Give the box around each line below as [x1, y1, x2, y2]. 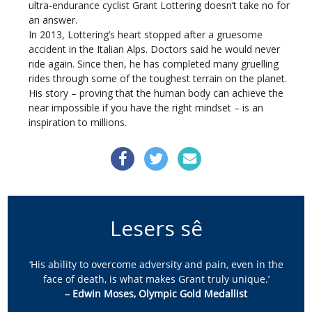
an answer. [29, 13, 78, 27]
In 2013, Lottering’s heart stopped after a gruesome [29, 28, 263, 42]
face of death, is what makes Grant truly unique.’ [42, 272, 270, 286]
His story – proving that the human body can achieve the [29, 86, 284, 100]
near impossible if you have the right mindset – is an [29, 101, 264, 115]
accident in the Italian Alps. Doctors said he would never [29, 42, 281, 56]
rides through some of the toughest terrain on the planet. [29, 72, 288, 86]
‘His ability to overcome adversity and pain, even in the [29, 258, 283, 272]
